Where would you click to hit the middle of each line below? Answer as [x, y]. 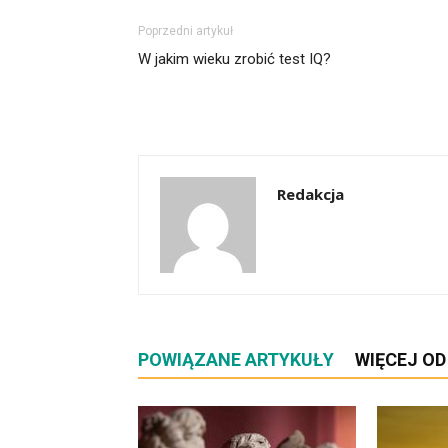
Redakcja [310, 194]
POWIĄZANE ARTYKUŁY [236, 360]
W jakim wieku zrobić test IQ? [234, 59]
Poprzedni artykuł [185, 31]
